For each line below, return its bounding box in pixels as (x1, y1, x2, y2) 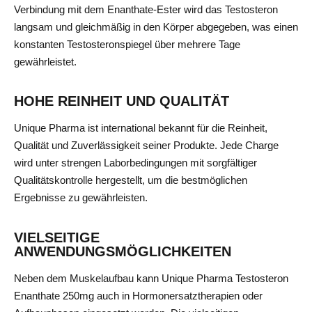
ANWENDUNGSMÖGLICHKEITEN (14, 243, 231, 259)
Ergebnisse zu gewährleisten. (14, 192, 148, 204)
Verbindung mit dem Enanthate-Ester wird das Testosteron (14, 3, 278, 15)
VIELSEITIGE (14, 229, 100, 245)
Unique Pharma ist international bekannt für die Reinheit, (14, 122, 267, 134)
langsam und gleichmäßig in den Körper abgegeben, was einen (14, 20, 298, 33)
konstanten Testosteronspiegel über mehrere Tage (14, 38, 240, 50)
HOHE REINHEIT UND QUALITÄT (14, 93, 229, 109)
